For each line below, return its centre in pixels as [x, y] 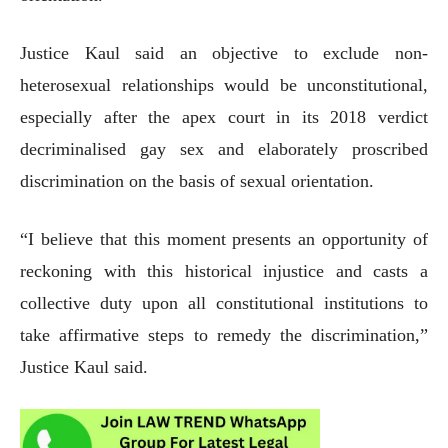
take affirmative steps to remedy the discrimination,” [224, 334]
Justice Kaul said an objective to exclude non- [224, 52]
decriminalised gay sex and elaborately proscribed [224, 148]
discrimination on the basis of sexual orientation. [197, 180]
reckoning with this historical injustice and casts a [224, 270]
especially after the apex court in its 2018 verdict [224, 116]
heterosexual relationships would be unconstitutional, [224, 84]
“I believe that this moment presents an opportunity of [224, 238]
